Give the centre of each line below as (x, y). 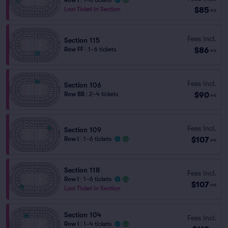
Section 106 (83, 85)
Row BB (74, 94)
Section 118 (82, 170)
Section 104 (83, 215)
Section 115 (82, 40)
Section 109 (83, 130)
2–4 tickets (104, 94)
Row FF (74, 49)
